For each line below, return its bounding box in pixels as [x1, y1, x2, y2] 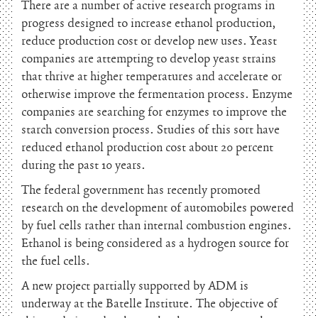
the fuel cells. [21, 253, 90, 269]
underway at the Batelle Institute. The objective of [21, 296, 278, 312]
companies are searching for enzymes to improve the [21, 104, 287, 120]
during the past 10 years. [21, 158, 146, 173]
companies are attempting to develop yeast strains [21, 51, 276, 67]
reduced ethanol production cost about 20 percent [21, 140, 273, 155]
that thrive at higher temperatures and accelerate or [21, 69, 282, 84]
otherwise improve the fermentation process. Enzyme [21, 87, 292, 102]
